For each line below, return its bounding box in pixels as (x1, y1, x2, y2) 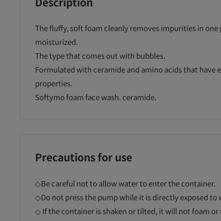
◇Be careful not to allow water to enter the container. (35, 178, 216, 188)
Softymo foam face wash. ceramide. (35, 92, 156, 103)
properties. (35, 78, 73, 89)
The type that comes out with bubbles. (35, 50, 165, 61)
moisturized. (35, 37, 78, 47)
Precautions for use (35, 149, 132, 165)
